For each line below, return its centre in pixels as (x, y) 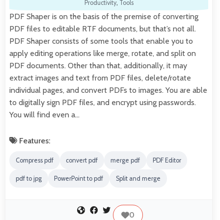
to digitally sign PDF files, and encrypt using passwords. (103, 103)
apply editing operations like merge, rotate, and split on (103, 54)
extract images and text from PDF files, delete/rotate (100, 78)
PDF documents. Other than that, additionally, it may (98, 66)
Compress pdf (34, 161)
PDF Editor (167, 161)
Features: (34, 141)
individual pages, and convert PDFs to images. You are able (108, 90)
